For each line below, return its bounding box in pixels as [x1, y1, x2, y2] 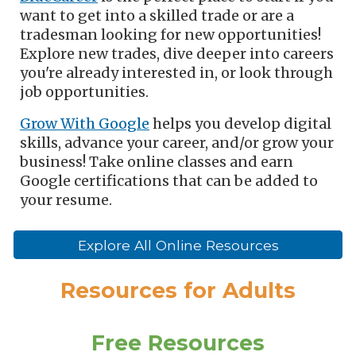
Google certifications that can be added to [20, 172, 319, 191]
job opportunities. [20, 83, 149, 102]
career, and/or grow [159, 133, 302, 153]
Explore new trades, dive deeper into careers [20, 44, 335, 64]
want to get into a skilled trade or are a [20, 6, 295, 25]
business [20, 153, 83, 172]
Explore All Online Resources [77, 236, 279, 253]
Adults [222, 277, 296, 304]
